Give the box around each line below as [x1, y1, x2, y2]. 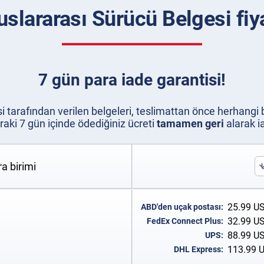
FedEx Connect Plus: [146, 216, 223, 226]
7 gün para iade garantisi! [38, 70, 226, 90]
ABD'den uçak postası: [140, 202, 223, 212]
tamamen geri [157, 117, 224, 130]
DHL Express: [173, 245, 223, 254]
